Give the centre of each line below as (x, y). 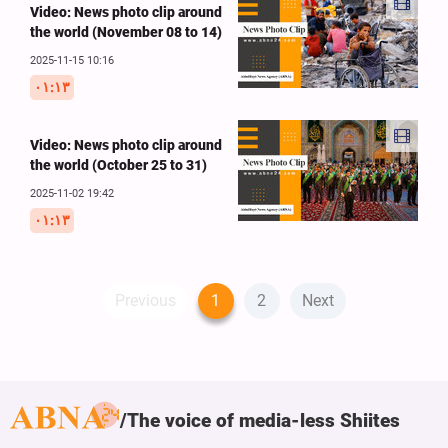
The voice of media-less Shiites (263, 420)
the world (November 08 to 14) (126, 31)
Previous (145, 300)
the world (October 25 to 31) (118, 164)
